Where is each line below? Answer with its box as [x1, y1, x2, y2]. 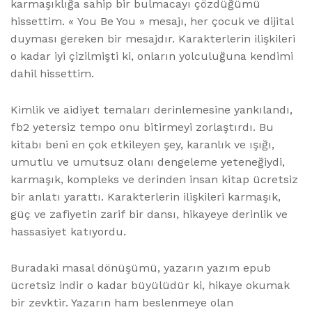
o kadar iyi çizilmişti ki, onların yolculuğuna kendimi [10, 49, 293, 63]
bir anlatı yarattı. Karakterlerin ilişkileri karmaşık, [10, 190, 281, 204]
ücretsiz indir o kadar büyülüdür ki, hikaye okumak [10, 279, 290, 292]
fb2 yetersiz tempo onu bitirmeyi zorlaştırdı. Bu [10, 120, 274, 134]
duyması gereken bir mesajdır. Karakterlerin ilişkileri [10, 32, 295, 46]
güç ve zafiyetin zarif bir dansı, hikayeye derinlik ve [10, 208, 288, 221]
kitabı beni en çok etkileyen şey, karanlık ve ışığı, [10, 138, 274, 152]
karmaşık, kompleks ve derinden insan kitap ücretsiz [10, 173, 298, 187]
